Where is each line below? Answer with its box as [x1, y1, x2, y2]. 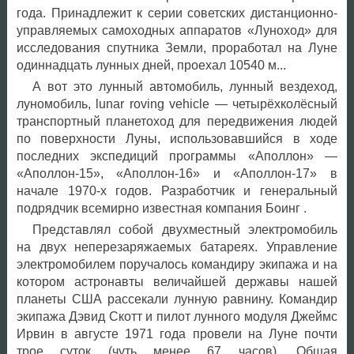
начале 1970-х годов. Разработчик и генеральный [16, 184, 337, 198]
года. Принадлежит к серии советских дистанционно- [16, 6, 337, 21]
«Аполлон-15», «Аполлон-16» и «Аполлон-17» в [16, 167, 337, 181]
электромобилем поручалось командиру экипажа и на [16, 258, 337, 272]
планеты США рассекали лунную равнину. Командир [16, 292, 337, 307]
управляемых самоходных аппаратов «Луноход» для [16, 24, 337, 38]
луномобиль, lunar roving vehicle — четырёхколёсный [16, 97, 337, 111]
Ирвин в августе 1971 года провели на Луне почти [16, 327, 337, 341]
